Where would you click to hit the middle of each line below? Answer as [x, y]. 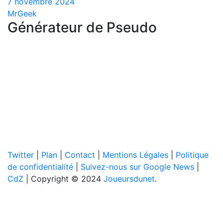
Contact [80, 155]
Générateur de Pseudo [82, 27]
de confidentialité [40, 167]
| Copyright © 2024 [63, 179]
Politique [192, 155]
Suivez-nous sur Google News [137, 167]
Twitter [21, 155]
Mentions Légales [135, 155]
